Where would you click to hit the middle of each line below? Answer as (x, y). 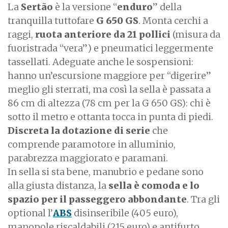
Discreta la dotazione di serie (79, 130)
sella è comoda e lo (153, 185)
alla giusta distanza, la (57, 185)
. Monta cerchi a (173, 20)
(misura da (196, 34)
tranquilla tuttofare (52, 20)
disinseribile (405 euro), (125, 213)
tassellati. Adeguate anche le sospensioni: (101, 62)
